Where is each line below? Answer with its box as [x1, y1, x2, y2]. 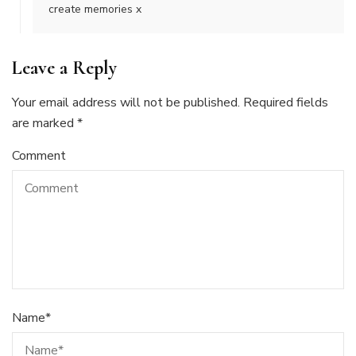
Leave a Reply [12, 56, 117, 80]
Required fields [243, 94, 328, 112]
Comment [12, 147, 66, 165]
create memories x [48, 2, 141, 17]
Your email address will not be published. [12, 94, 240, 112]
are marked [12, 114, 77, 133]
